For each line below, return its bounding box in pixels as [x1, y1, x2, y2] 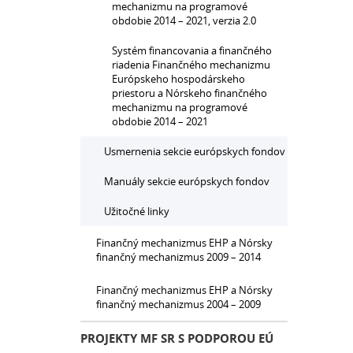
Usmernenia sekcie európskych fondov [104, 144, 285, 158]
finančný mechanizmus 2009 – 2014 [96, 250, 261, 264]
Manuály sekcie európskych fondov [104, 174, 269, 188]
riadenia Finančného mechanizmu [112, 58, 270, 72]
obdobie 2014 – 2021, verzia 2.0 [112, 13, 256, 28]
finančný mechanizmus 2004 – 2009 [96, 297, 261, 311]
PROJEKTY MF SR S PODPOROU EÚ [80, 330, 273, 347]
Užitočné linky [104, 204, 169, 218]
